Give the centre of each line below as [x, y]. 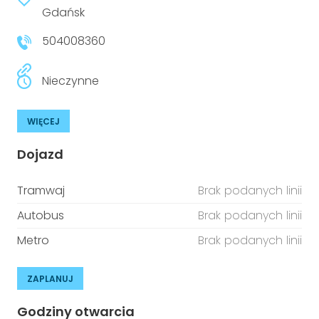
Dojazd [40, 154]
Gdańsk [63, 12]
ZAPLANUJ [50, 279]
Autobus [41, 215]
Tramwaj [41, 190]
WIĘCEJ [43, 121]
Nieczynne [70, 81]
